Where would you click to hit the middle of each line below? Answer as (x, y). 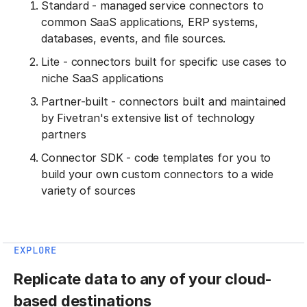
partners (64, 135)
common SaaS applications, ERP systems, (150, 22)
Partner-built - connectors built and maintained (164, 102)
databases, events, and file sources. (134, 39)
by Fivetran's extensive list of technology (148, 118)
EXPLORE (35, 250)
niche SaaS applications (102, 78)
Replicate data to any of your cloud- (143, 279)
